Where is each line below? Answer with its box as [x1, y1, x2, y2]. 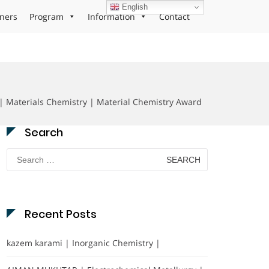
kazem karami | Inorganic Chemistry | [7, 237, 160, 249]
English [119, 2, 148, 11]
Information [88, 11, 135, 22]
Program [29, 11, 64, 22]
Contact [159, 11, 190, 22]
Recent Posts [25, 207, 97, 222]
